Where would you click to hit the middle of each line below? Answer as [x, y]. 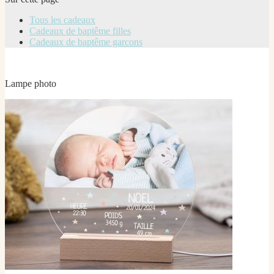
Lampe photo [31, 83]
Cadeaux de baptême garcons [86, 42]
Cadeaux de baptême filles [80, 31]
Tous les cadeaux [62, 20]
